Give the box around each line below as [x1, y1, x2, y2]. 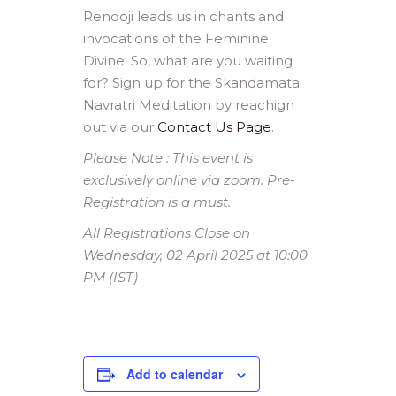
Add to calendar [126, 365, 223, 383]
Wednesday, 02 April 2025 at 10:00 [83, 247, 308, 263]
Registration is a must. [83, 194, 231, 210]
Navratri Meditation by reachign [83, 96, 294, 113]
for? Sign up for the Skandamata [83, 74, 300, 91]
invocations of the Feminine [83, 30, 269, 47]
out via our [83, 118, 157, 135]
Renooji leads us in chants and [83, 8, 284, 25]
